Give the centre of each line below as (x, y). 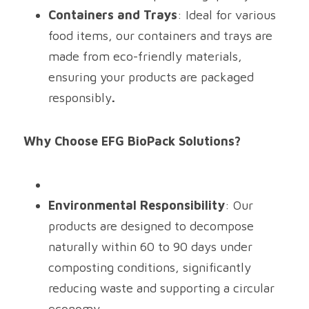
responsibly (80, 98)
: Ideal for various (227, 15)
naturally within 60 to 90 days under (150, 247)
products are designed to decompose (151, 226)
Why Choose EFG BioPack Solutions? (132, 141)
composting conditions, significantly (150, 267)
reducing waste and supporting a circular (161, 288)
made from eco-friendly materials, (145, 56)
